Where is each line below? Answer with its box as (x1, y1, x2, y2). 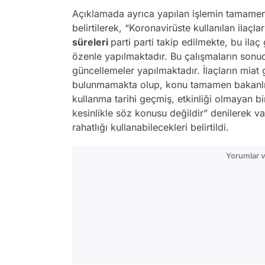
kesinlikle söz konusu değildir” (72, 107, 208, 119)
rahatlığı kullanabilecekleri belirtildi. (72, 121, 229, 134)
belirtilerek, (72, 22, 122, 34)
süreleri (72, 36, 111, 49)
